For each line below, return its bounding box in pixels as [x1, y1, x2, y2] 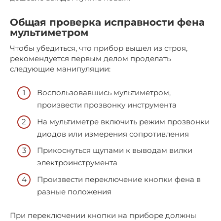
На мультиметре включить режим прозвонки [37, 116, 210, 126]
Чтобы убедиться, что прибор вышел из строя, [10, 43, 187, 53]
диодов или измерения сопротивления [37, 129, 189, 139]
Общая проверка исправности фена [10, 16, 205, 28]
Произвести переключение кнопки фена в [37, 174, 201, 184]
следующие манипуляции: [10, 64, 110, 74]
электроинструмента [37, 158, 117, 168]
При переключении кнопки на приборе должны [10, 210, 196, 220]
